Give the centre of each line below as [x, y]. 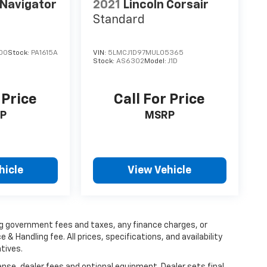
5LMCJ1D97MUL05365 [146, 53]
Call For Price [160, 100]
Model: [156, 61]
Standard [119, 19]
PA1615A [45, 53]
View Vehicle [160, 171]
